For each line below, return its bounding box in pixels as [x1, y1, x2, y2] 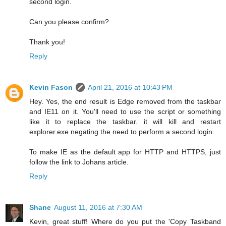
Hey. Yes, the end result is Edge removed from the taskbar [29, 97, 221, 105]
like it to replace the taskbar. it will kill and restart [29, 117, 221, 126]
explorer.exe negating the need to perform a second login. [29, 127, 214, 136]
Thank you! [29, 37, 65, 46]
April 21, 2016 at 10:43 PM [88, 83, 173, 91]
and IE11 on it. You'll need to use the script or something [29, 107, 221, 116]
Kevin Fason [29, 83, 73, 91]
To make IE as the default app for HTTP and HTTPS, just [29, 147, 221, 156]
